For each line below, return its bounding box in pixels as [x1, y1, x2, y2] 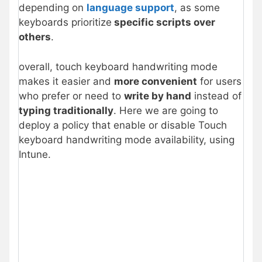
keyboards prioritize [19, 16, 112, 29]
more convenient [114, 75, 197, 87]
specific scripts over [112, 16, 215, 29]
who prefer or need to [19, 89, 124, 102]
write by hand [124, 89, 191, 102]
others [19, 31, 51, 43]
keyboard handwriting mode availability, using [19, 133, 235, 146]
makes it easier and [19, 75, 114, 87]
